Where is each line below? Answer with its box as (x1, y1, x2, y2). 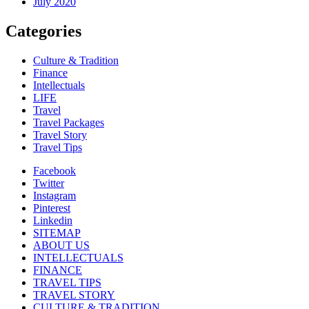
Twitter (33, 177, 64, 189)
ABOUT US (33, 239, 90, 251)
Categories (6, 21, 81, 40)
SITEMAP (33, 226, 81, 239)
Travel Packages (33, 116, 104, 128)
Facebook (33, 164, 76, 177)
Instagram (33, 189, 76, 201)
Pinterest (33, 201, 70, 214)
